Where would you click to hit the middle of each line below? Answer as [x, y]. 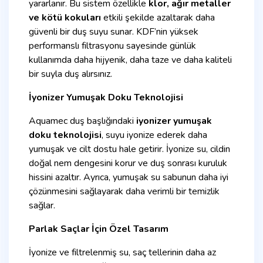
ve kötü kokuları [65, 17]
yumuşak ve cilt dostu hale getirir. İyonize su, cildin [129, 149]
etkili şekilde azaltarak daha [158, 17]
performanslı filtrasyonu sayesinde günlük [112, 45]
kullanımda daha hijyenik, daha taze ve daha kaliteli [130, 60]
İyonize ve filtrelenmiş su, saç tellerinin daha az [122, 252]
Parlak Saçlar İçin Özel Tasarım [99, 229]
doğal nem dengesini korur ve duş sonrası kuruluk [128, 163]
